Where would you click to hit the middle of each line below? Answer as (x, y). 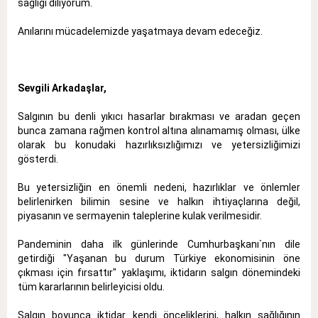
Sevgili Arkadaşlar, (62, 88)
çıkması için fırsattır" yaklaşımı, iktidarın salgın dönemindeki (159, 272)
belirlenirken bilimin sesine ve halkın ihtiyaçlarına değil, (159, 201)
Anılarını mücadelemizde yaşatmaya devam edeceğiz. (140, 31)
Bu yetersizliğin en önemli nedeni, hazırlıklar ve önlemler (159, 187)
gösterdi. (38, 159)
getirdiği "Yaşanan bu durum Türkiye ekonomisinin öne (159, 258)
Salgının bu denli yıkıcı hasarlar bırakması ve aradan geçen (159, 116)
